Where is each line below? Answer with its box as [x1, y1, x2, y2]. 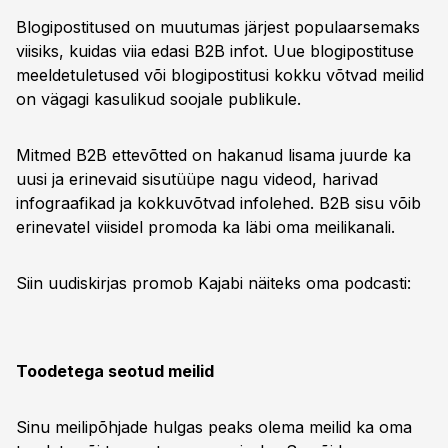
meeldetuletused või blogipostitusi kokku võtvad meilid [16, 65, 424, 85]
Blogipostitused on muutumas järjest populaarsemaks [16, 17, 420, 37]
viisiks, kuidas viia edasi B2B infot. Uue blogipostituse [16, 41, 414, 61]
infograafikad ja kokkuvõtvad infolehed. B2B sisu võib [16, 193, 421, 213]
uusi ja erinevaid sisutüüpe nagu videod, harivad [16, 169, 378, 189]
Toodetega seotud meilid [16, 361, 214, 381]
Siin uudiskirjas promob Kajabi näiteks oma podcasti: [16, 273, 411, 293]
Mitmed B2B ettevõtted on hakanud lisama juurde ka [16, 145, 411, 165]
